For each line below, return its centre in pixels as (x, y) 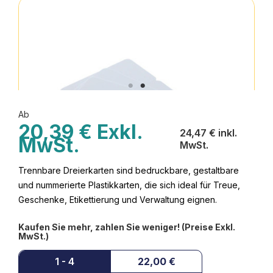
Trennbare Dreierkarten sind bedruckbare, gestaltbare (129, 170)
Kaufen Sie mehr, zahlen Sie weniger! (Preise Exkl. (127, 227)
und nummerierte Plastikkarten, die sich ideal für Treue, (129, 185)
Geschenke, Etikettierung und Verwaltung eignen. (118, 200)
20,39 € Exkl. (80, 132)
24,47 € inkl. (209, 133)
